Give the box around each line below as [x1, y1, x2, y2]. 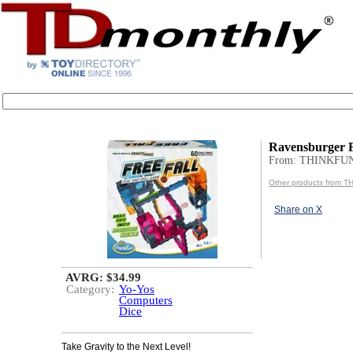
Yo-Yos [119, 283, 154, 295]
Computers [119, 294, 173, 307]
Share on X [274, 204, 322, 215]
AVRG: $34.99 [65, 271, 141, 284]
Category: [66, 283, 114, 295]
